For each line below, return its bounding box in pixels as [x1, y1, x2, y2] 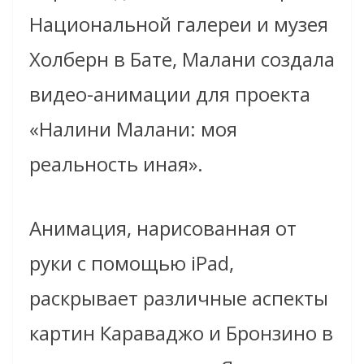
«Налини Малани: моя [29, 115, 237, 142]
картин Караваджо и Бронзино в [29, 318, 333, 346]
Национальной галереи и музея [29, 10, 328, 37]
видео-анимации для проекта [29, 80, 310, 107]
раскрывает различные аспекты [29, 284, 328, 311]
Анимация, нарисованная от [29, 214, 297, 241]
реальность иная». [29, 149, 203, 177]
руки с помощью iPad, [29, 249, 234, 276]
